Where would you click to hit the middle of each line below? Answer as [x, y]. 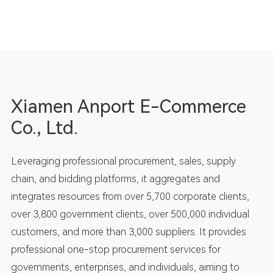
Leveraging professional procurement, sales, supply [123, 161]
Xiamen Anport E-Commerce [128, 107]
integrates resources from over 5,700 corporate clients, [130, 196]
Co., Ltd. [44, 128]
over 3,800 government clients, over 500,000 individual [130, 214]
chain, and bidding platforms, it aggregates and [115, 179]
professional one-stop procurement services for [115, 249]
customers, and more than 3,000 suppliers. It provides [128, 232]
